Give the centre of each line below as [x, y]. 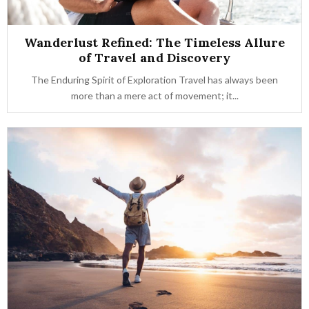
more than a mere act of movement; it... [154, 96]
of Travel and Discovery [154, 58]
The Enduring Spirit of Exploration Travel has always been [154, 80]
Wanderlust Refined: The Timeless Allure [154, 42]
